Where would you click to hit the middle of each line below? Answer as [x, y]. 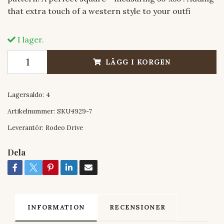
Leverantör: [25, 127]
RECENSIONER [138, 207]
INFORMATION [56, 207]
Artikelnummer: [31, 111]
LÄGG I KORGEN [138, 62]
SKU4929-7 [74, 111]
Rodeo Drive [64, 127]
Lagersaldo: [26, 94]
